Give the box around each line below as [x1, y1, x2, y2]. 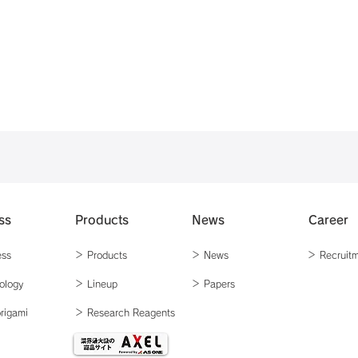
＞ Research [74, 308, 133, 317]
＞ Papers [191, 279, 235, 288]
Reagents [133, 308, 175, 317]
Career [308, 214, 348, 226]
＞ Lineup [74, 279, 117, 288]
